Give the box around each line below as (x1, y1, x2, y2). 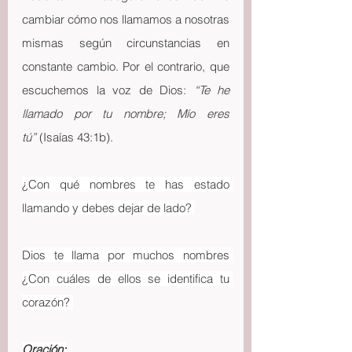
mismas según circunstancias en (22, 35, 229, 50)
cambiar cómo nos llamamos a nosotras (22, 12, 229, 27)
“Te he (193, 82, 229, 97)
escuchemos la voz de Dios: (22, 82, 194, 97)
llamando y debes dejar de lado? (22, 200, 195, 215)
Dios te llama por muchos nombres (22, 247, 229, 262)
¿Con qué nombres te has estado (22, 177, 229, 192)
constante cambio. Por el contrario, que (22, 59, 229, 74)
